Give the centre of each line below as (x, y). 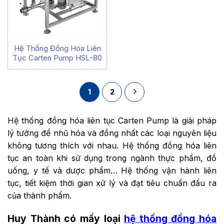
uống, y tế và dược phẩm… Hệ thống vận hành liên (112, 170)
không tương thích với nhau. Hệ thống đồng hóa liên (112, 145)
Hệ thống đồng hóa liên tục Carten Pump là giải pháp (112, 120)
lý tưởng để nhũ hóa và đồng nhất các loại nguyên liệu (112, 133)
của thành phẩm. (39, 195)
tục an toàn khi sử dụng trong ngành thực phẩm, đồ (112, 158)
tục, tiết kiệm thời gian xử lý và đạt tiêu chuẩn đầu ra (112, 183)
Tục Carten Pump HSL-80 (57, 58)
